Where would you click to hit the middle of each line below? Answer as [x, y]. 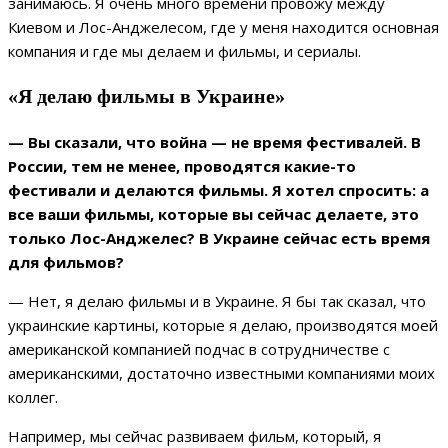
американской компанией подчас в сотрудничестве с [199, 348]
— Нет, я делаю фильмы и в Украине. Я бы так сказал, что [217, 300]
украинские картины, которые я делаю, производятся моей [223, 324]
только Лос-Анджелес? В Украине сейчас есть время [219, 237]
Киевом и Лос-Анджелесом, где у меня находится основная [223, 27]
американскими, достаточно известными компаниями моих [221, 372]
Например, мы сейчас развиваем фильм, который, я [194, 435]
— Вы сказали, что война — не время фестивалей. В [214, 141]
